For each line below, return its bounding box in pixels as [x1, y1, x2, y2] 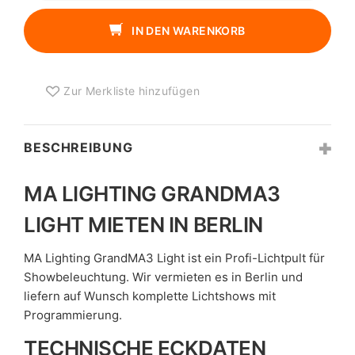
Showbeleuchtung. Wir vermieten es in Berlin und [24, 269, 303, 284]
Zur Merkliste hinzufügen [63, 84, 200, 98]
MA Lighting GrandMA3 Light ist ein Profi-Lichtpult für [24, 250, 325, 265]
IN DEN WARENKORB [132, 24, 246, 38]
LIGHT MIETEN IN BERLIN [24, 212, 263, 238]
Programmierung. [24, 307, 122, 323]
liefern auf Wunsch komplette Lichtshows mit [24, 288, 276, 303]
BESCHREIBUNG [24, 139, 133, 156]
